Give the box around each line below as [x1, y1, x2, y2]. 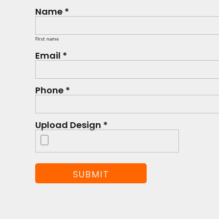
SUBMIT [72, 168, 109, 180]
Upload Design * [35, 119, 108, 131]
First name [35, 36, 59, 43]
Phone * [35, 84, 70, 96]
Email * [35, 49, 67, 62]
